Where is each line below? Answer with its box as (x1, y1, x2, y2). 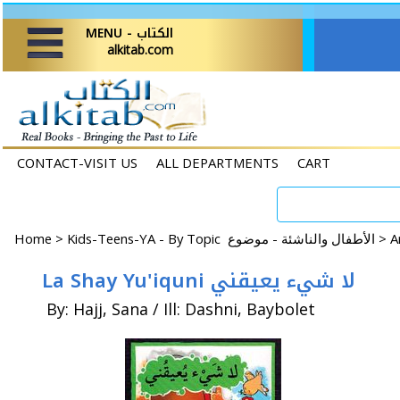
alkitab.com (107, 41, 173, 58)
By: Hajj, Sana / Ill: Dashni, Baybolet (46, 298, 315, 320)
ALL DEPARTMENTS (156, 154, 279, 171)
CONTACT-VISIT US (17, 154, 137, 171)
